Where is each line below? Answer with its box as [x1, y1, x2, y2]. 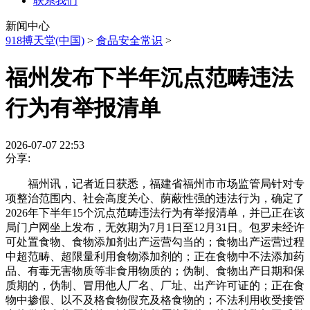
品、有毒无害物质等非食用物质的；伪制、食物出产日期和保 [6, 264, 304, 277]
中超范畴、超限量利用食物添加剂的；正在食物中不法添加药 [6, 250, 304, 262]
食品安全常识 [96, 35, 163, 46]
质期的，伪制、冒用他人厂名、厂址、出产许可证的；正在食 [6, 279, 304, 291]
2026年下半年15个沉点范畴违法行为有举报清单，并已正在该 [6, 206, 304, 219]
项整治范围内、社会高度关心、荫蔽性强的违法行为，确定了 [6, 192, 304, 204]
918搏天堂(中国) [6, 35, 84, 46]
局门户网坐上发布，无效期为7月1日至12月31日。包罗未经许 [6, 221, 304, 233]
